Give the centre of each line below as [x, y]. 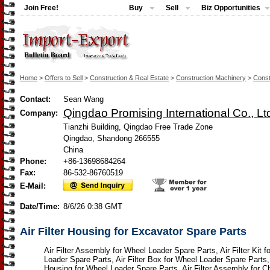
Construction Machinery [211, 78]
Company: [39, 113]
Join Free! [41, 8]
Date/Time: [41, 206]
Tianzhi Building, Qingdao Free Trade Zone [138, 127]
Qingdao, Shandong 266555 [111, 138]
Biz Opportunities [231, 8]
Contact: [35, 99]
